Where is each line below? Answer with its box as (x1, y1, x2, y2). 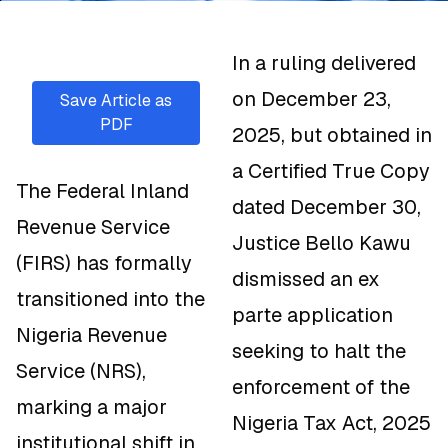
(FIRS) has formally (16, 250, 192, 277)
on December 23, (232, 86, 391, 113)
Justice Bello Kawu (232, 230, 411, 257)
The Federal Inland (16, 178, 189, 205)
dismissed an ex (232, 266, 380, 293)
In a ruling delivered (232, 50, 416, 77)
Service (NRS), (16, 358, 146, 385)
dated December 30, (232, 194, 421, 221)
